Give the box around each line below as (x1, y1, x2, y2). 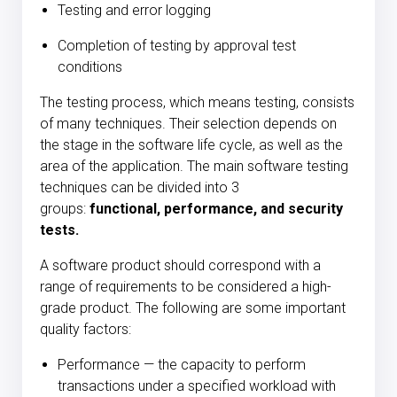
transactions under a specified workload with (58, 378, 336, 395)
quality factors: (40, 321, 131, 339)
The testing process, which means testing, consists (40, 94, 354, 112)
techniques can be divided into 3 (40, 179, 239, 197)
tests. (40, 222, 79, 239)
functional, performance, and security (90, 200, 343, 218)
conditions (58, 58, 122, 76)
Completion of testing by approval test (58, 37, 296, 55)
